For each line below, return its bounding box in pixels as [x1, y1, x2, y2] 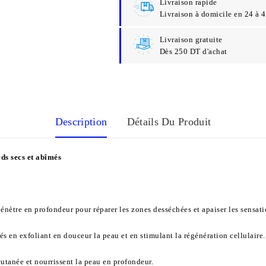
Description [55, 115, 107, 128]
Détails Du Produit [126, 115, 211, 128]
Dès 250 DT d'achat [159, 46, 227, 56]
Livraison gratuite [159, 34, 223, 44]
